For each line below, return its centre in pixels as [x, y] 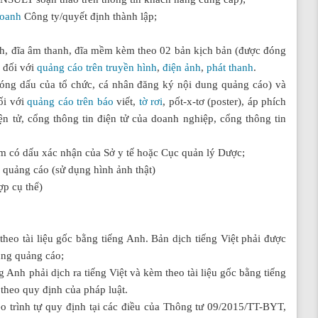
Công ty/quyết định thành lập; [89, 16]
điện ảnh [182, 67]
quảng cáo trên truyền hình [97, 67]
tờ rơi [151, 101]
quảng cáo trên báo [70, 101]
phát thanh [230, 67]
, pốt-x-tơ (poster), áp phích [225, 101]
